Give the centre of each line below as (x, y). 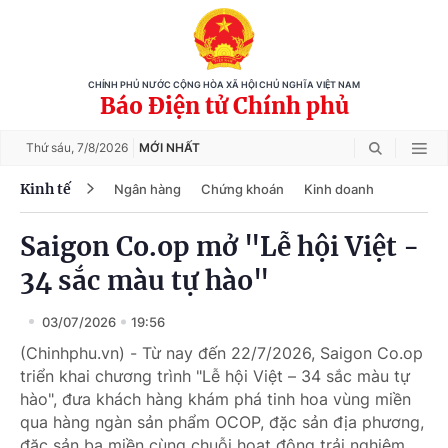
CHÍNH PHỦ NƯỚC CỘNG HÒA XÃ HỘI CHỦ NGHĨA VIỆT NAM (224, 85)
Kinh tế (45, 188)
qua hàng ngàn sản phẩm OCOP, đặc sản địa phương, (222, 422)
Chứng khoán (242, 188)
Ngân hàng (147, 188)
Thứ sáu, (51, 147)
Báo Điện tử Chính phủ (224, 106)
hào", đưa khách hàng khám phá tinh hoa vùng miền (215, 399)
